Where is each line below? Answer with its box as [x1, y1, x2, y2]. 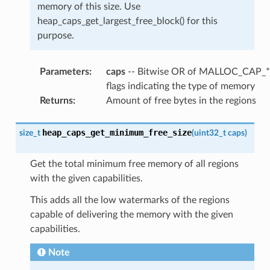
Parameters [39, 66, 89, 77]
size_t [19, 128, 40, 137]
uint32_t [193, 128, 226, 137]
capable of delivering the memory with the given [30, 209, 233, 219]
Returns [39, 95, 73, 105]
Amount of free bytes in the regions [105, 95, 256, 105]
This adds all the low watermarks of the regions [30, 195, 230, 205]
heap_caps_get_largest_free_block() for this [37, 16, 218, 26]
